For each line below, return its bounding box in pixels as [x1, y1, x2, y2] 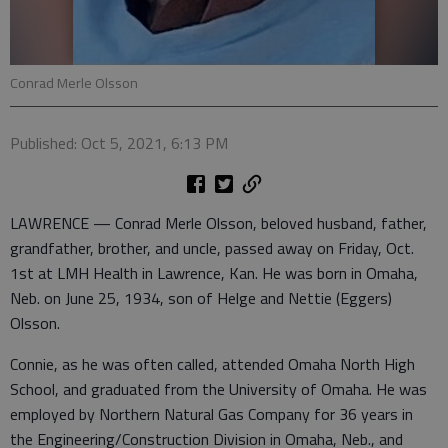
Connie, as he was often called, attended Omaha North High [10, 352, 415, 376]
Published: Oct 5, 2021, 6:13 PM [10, 131, 228, 155]
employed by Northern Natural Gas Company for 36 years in [10, 402, 413, 426]
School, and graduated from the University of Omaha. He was [10, 377, 427, 401]
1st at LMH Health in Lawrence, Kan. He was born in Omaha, [10, 261, 418, 285]
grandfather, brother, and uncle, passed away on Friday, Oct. [10, 236, 414, 260]
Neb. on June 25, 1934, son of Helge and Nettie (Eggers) [10, 286, 392, 310]
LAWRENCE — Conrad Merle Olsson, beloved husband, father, [10, 211, 427, 235]
